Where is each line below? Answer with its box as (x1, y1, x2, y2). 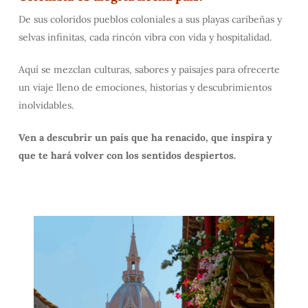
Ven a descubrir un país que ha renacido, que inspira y (18, 131, 272, 144)
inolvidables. (18, 98, 74, 111)
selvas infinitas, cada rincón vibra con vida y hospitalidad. (18, 30, 272, 43)
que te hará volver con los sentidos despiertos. (18, 148, 236, 162)
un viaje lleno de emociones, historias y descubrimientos (18, 80, 272, 93)
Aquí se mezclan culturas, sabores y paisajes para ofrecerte (18, 63, 280, 76)
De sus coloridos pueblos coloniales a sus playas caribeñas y (18, 12, 282, 25)
